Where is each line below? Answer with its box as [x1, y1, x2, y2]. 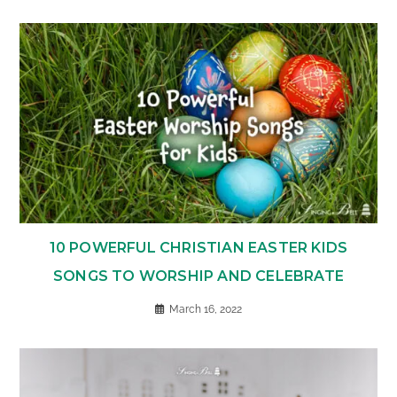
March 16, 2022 [169, 303, 242, 316]
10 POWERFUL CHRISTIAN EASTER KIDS [49, 239, 348, 257]
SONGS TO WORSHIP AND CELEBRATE [52, 268, 344, 285]
